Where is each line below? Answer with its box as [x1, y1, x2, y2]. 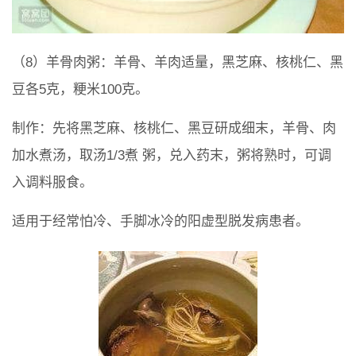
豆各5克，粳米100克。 [12, 81, 149, 97]
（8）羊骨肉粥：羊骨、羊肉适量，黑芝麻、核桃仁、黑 [12, 54, 343, 70]
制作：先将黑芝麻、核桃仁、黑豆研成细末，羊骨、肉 [12, 120, 336, 136]
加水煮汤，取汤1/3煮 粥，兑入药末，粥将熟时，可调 [12, 147, 331, 163]
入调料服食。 [12, 174, 93, 190]
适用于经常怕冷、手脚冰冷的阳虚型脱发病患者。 [12, 213, 309, 229]
